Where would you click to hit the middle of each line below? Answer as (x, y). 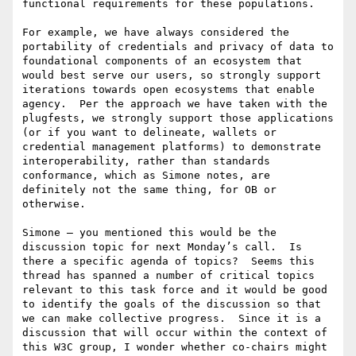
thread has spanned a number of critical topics (168, 276)
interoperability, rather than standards (146, 161)
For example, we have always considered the (156, 33)
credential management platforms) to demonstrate (172, 147)
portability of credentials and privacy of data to (178, 47)
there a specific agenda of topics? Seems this (168, 261)
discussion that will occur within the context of (175, 333)
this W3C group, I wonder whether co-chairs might (175, 347)
